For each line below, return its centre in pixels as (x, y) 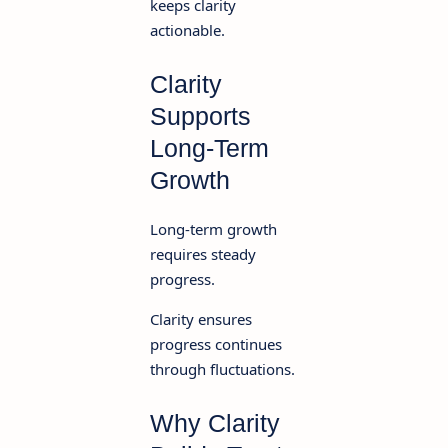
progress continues (216, 344)
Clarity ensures (201, 319)
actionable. (187, 30)
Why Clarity (215, 423)
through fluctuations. (222, 369)
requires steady (203, 254)
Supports (200, 116)
